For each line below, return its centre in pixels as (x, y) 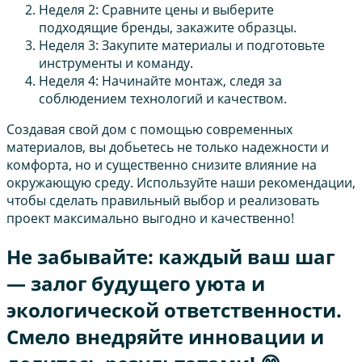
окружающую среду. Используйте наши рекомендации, (181, 182)
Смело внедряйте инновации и (165, 336)
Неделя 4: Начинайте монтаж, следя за (160, 80)
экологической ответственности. (174, 309)
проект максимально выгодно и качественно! (150, 218)
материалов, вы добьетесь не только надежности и (168, 147)
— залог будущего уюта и (136, 283)
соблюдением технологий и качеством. (163, 98)
